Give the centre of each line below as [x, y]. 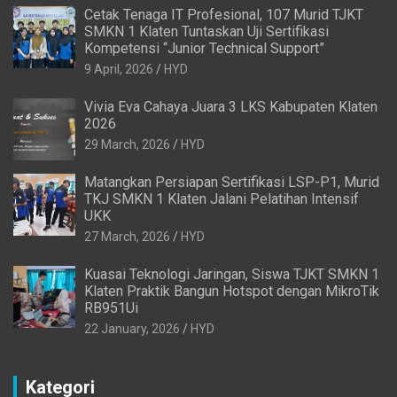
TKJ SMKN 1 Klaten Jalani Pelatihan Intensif [222, 199]
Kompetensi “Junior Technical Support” [204, 49]
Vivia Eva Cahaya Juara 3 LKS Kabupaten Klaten [231, 107]
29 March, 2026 [127, 145]
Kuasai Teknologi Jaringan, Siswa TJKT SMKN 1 [232, 275]
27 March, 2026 [127, 237]
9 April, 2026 [119, 70]
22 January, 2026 [132, 329]
